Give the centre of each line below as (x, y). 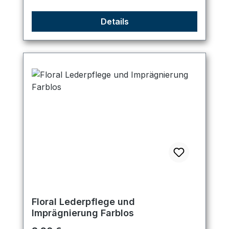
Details (114, 22)
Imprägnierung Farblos (83, 213)
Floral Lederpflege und (83, 202)
